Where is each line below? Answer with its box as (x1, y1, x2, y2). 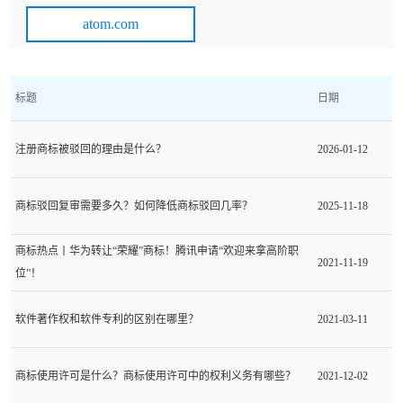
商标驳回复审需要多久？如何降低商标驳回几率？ (15, 199, 254, 212)
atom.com (83, 16, 139, 32)
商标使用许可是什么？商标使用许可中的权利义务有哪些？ (15, 369, 297, 382)
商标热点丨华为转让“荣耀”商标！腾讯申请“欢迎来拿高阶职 (15, 245, 300, 258)
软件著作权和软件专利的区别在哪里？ (15, 312, 200, 326)
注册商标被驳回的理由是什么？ (15, 142, 167, 156)
